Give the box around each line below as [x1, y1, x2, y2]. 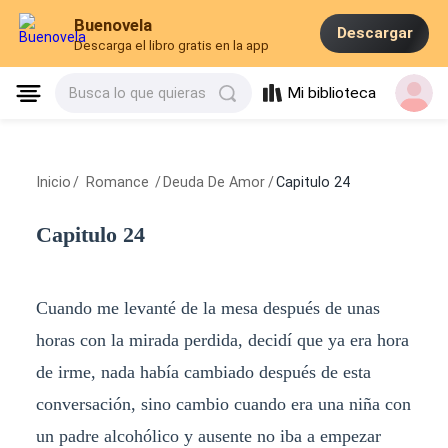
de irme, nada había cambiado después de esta [35, 361, 371, 382]
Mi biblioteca [287, 84, 377, 103]
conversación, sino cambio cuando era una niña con [35, 393, 411, 414]
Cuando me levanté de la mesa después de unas [35, 297, 380, 318]
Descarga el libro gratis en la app [74, 38, 270, 54]
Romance [81, 174, 153, 191]
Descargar [336, 24, 413, 43]
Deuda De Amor [163, 174, 266, 191]
